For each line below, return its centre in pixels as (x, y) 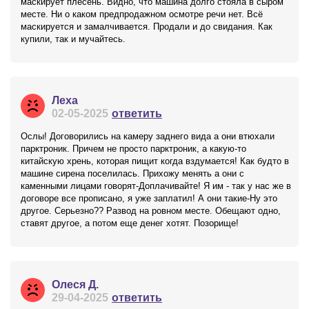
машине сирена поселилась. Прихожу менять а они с (132, 173)
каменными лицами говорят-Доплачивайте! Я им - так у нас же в (156, 186)
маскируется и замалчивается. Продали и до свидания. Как (147, 27)
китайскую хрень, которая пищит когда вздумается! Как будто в (155, 161)
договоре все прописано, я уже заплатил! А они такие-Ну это (149, 198)
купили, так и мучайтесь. (73, 39)
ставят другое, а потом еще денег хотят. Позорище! (130, 223)
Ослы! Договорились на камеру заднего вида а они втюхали (148, 136)
